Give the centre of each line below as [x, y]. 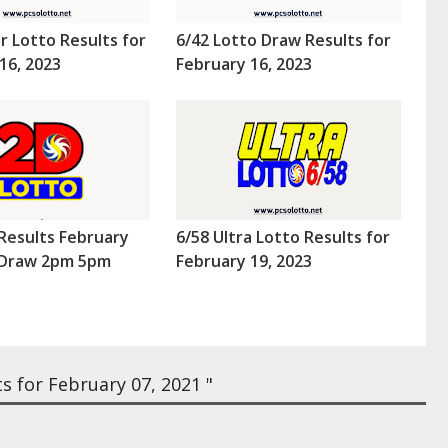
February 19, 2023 [243, 261]
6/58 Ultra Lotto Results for [282, 237]
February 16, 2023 [243, 64]
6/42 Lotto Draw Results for [283, 40]
